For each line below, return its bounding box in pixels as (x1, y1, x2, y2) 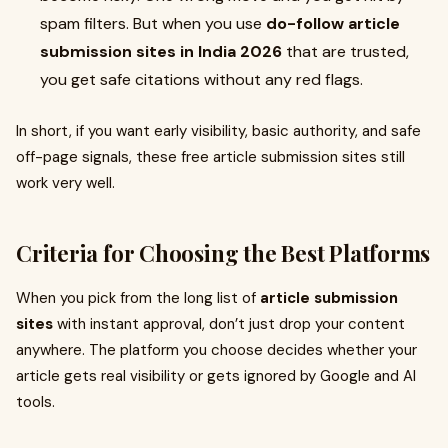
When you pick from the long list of (16, 288, 260, 308)
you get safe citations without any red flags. (40, 69, 363, 90)
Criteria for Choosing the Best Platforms (16, 238, 431, 268)
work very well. (16, 173, 115, 193)
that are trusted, (282, 41, 409, 62)
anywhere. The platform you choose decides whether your (16, 340, 417, 360)
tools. (16, 392, 55, 412)
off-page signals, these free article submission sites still (16, 147, 405, 167)
